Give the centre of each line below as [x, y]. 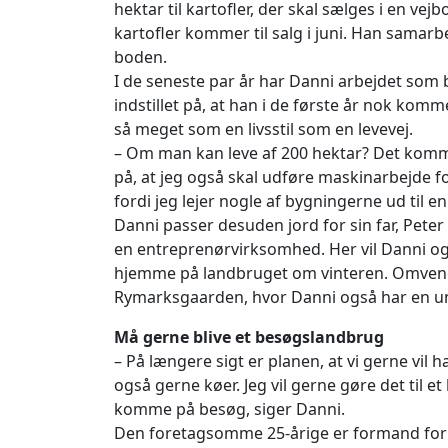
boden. [140, 56]
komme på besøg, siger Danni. [229, 408]
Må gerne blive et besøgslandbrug [249, 336]
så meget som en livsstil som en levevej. [263, 128]
